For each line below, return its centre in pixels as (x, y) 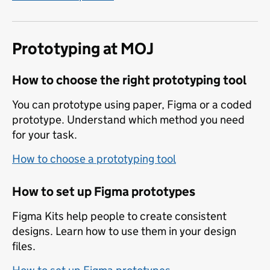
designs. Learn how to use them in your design (124, 231)
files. (24, 246)
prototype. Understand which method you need (128, 120)
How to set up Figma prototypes (104, 192)
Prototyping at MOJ (83, 49)
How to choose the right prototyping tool (129, 80)
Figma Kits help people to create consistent (119, 216)
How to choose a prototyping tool (94, 159)
